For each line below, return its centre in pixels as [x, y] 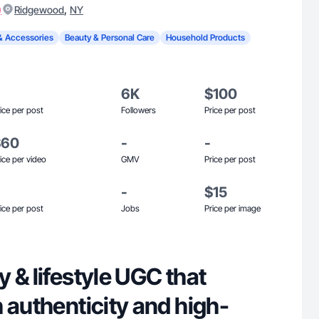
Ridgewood [39, 10]
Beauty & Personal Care [110, 37]
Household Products [205, 37]
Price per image [232, 208]
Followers [138, 110]
